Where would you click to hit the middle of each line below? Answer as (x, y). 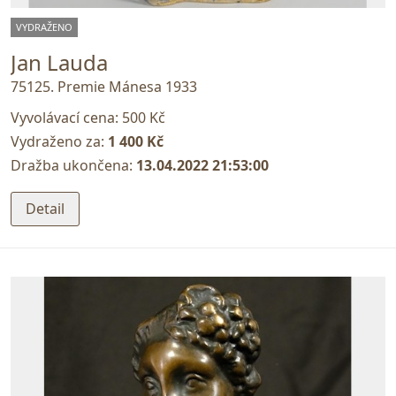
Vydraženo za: (59, 141)
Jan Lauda (59, 63)
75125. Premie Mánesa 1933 (104, 87)
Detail (45, 209)
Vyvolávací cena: (66, 118)
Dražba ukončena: (73, 165)
